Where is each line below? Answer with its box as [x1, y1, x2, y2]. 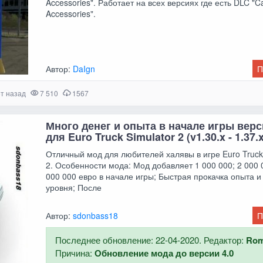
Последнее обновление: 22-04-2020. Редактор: [55, 233, 247, 246]
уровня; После [46, 181, 102, 193]
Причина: [55, 246, 95, 259]
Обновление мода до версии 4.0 [95, 246, 234, 259]
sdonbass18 [73, 209, 119, 221]
